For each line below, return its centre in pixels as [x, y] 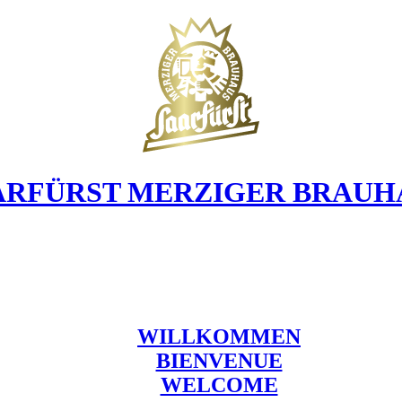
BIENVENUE [219, 360]
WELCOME [219, 385]
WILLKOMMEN [219, 336]
